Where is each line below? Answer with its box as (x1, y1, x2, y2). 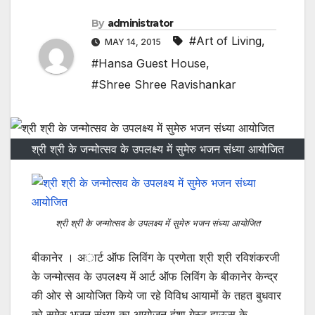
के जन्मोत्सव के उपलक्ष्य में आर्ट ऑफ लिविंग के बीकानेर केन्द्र (32, 269, 278, 283)
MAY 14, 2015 (103, 37, 163, 48)
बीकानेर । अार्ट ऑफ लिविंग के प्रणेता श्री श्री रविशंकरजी (32, 250, 280, 264)
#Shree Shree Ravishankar (91, 77, 236, 92)
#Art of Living (189, 34, 262, 49)
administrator (107, 17, 174, 30)
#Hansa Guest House (91, 56, 206, 71)
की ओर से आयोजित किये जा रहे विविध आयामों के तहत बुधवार (32, 288, 281, 302)
